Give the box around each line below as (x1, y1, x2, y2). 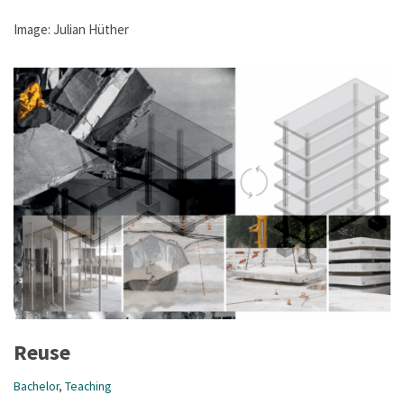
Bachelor (14, 378, 59, 394)
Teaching (65, 378, 111, 394)
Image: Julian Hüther (14, 20, 129, 38)
